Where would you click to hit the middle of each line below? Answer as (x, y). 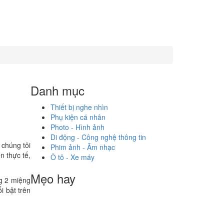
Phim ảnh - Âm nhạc (83, 147)
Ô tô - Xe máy (72, 157)
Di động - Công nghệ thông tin (98, 137)
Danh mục (57, 90)
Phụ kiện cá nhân (78, 117)
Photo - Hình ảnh (77, 127)
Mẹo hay (53, 178)
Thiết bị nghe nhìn (79, 107)
